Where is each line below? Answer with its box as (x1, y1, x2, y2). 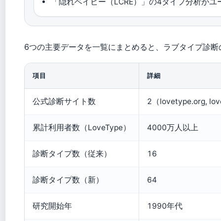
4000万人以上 (147, 122, 198, 132)
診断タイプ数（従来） (33, 148, 111, 158)
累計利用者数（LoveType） (33, 122, 131, 132)
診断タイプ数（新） (33, 175, 104, 184)
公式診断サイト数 (33, 96, 96, 106)
